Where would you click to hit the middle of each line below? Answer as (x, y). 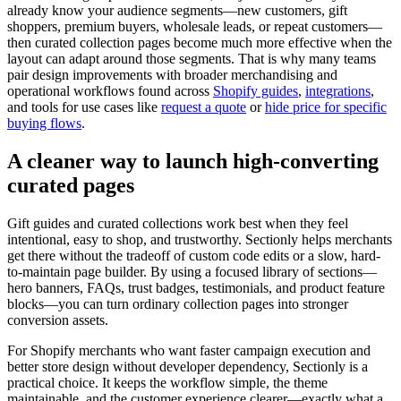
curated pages (71, 186)
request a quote (204, 107)
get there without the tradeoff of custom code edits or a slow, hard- (194, 255)
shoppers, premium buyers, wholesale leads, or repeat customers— (195, 27)
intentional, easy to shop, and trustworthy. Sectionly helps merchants (200, 239)
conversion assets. (58, 320)
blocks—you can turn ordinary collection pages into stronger (178, 303)
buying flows (44, 124)
